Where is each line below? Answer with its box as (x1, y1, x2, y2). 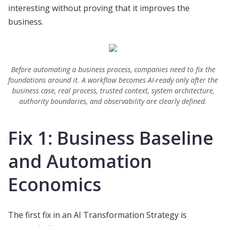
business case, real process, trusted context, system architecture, (12, 86, 214, 95)
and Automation (8, 149, 152, 174)
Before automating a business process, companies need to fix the (11, 65, 215, 74)
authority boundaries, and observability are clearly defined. (19, 96, 207, 106)
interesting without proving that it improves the (8, 3, 190, 14)
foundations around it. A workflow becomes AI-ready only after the (8, 75, 218, 85)
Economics (8, 172, 101, 197)
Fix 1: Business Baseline (8, 126, 213, 150)
